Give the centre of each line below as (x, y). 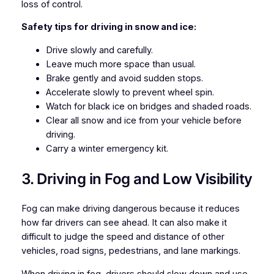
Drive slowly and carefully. (99, 50)
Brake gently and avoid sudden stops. (124, 78)
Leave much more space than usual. (120, 64)
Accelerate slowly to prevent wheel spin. (130, 92)
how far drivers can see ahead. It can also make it (124, 223)
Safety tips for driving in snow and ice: (109, 27)
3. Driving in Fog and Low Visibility (137, 179)
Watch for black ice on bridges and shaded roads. (148, 106)
